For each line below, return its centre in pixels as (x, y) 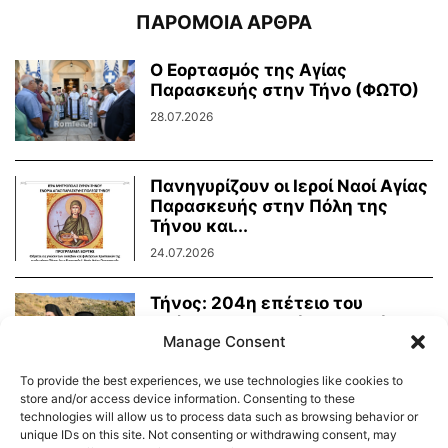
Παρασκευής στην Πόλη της (269, 206)
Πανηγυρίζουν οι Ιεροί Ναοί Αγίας (289, 186)
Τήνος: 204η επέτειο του (256, 303)
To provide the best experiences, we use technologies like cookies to (211, 380)
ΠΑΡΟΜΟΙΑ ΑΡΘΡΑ (224, 23)
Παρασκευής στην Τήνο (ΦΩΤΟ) (284, 90)
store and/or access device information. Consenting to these (187, 398)
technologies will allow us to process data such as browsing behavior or (219, 416)
